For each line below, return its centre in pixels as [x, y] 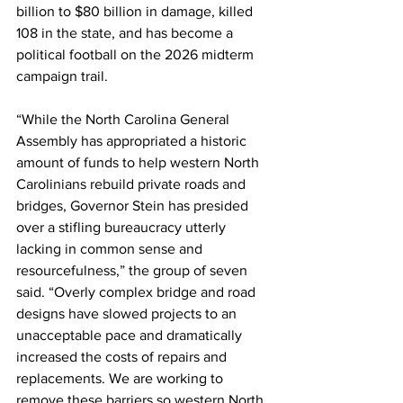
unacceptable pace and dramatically [131, 335]
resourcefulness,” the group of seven [134, 270]
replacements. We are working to [121, 378]
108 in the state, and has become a [126, 33]
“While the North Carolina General [125, 119]
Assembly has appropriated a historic [133, 141]
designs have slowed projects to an [128, 313]
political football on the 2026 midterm [137, 54]
